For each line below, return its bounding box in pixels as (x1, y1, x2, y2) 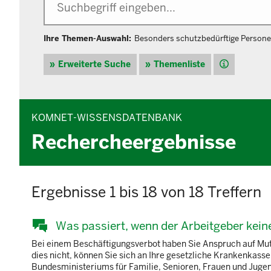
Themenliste (154, 59, 205, 70)
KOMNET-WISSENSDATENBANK (31, 111, 182, 125)
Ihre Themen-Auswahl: (44, 33, 131, 44)
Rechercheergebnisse (31, 129, 236, 155)
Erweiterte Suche (58, 59, 131, 70)
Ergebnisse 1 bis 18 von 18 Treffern (31, 183, 261, 202)
